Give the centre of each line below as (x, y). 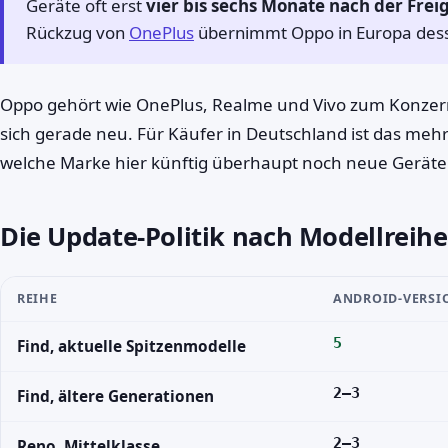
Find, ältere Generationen (115, 396)
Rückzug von (77, 32)
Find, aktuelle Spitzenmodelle (131, 346)
